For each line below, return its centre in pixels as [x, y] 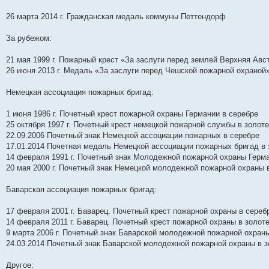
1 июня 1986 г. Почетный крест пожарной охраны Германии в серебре [132, 114]
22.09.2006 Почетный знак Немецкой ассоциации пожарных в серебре [133, 135]
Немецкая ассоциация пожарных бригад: [80, 92]
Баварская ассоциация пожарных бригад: [81, 189]
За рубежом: [29, 38]
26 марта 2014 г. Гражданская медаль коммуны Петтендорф [116, 17]
